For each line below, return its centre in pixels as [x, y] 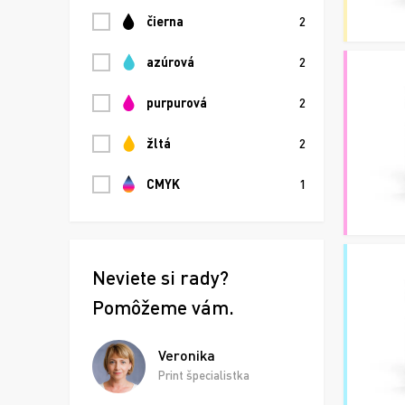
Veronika [187, 355]
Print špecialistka [204, 376]
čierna [165, 21]
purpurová [177, 102]
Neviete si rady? [160, 277]
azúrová [170, 61]
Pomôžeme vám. [163, 306]
